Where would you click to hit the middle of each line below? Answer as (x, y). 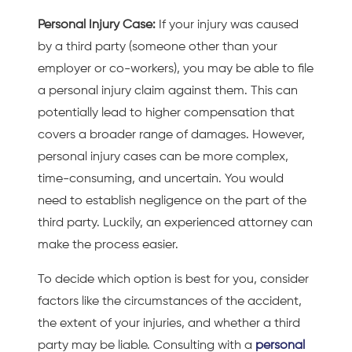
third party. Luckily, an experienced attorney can (175, 223)
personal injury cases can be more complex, (163, 157)
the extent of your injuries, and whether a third (169, 323)
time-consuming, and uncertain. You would (161, 179)
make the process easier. (108, 245)
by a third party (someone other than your (158, 47)
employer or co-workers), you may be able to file (176, 69)
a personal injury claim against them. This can (168, 91)
